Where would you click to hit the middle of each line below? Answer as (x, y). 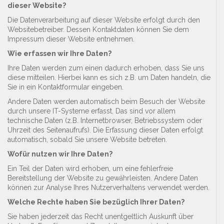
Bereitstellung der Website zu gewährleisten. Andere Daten (103, 178)
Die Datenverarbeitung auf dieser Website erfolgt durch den (104, 20)
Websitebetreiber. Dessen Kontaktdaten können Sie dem (98, 29)
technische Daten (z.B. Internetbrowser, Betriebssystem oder (105, 120)
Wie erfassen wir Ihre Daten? (59, 53)
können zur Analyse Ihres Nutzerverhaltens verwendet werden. (108, 187)
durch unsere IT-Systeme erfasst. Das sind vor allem (91, 111)
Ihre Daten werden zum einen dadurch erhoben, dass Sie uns (106, 68)
